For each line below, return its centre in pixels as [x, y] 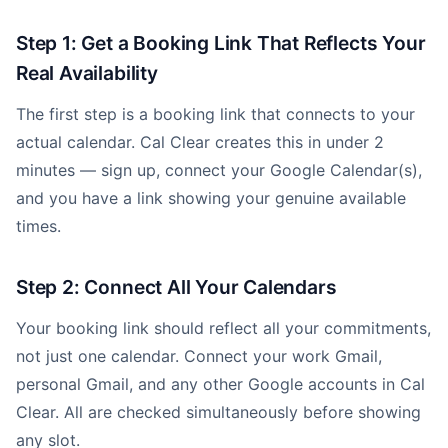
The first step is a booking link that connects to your [215, 114]
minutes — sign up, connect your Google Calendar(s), [219, 170]
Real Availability [87, 73]
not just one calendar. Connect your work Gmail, [199, 356]
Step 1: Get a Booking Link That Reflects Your [221, 43]
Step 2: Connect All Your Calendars [176, 287]
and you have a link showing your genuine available [211, 198]
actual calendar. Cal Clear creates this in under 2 [200, 142]
